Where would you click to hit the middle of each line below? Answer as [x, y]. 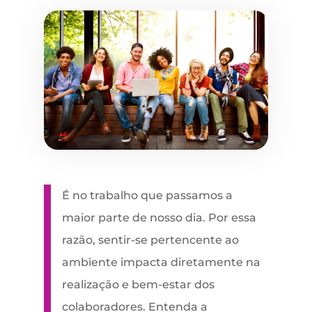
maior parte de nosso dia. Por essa [159, 218]
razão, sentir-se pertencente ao [150, 240]
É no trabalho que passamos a [147, 196]
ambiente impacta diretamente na [161, 263]
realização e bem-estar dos [138, 285]
